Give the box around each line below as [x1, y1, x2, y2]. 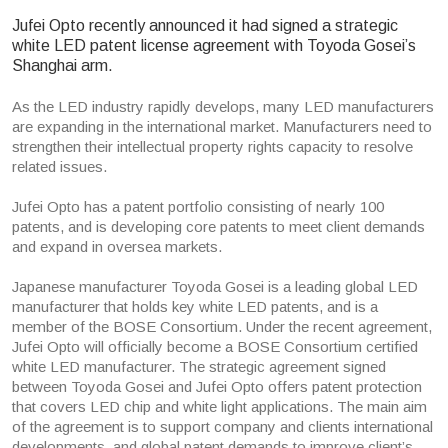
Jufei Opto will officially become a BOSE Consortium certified [12, 338, 418, 356]
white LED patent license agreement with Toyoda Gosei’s [12, 36, 416, 54]
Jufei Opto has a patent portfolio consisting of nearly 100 [12, 198, 384, 216]
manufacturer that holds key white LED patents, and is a [12, 298, 378, 316]
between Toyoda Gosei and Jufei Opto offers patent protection [12, 378, 422, 396]
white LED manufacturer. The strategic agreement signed [12, 358, 386, 376]
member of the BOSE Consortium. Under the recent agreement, [12, 318, 432, 336]
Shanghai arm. [12, 56, 113, 74]
